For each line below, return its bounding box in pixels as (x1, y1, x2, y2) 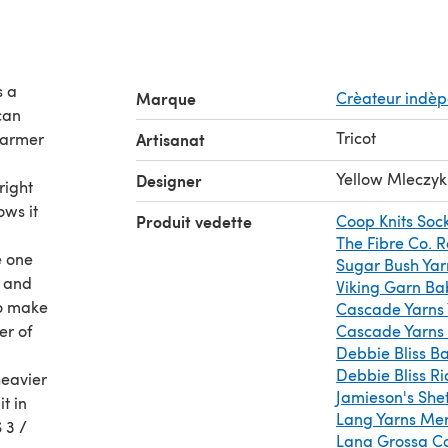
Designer (136, 169, 202, 192)
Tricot (336, 127, 376, 148)
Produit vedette (136, 210, 252, 233)
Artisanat (136, 128, 205, 151)
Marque (136, 87, 196, 110)
